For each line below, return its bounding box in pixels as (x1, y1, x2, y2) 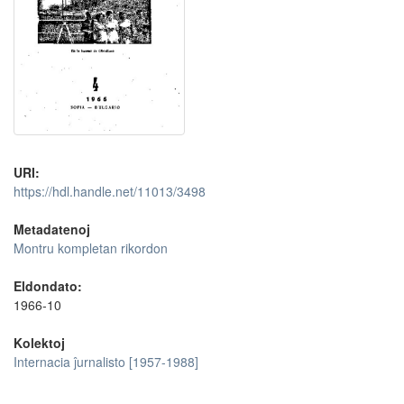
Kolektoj (14, 333, 65, 352)
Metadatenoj (14, 219, 90, 238)
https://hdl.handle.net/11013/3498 (14, 181, 206, 200)
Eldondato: (14, 276, 82, 295)
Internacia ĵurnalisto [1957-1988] (14, 352, 198, 371)
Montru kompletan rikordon (14, 238, 168, 257)
